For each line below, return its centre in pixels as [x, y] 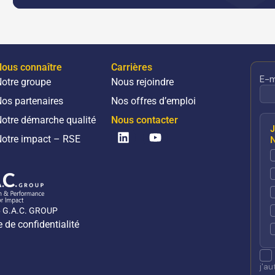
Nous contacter [145, 120]
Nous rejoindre [143, 82]
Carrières [132, 68]
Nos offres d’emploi [154, 101]
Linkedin [145, 131]
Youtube [177, 131]
